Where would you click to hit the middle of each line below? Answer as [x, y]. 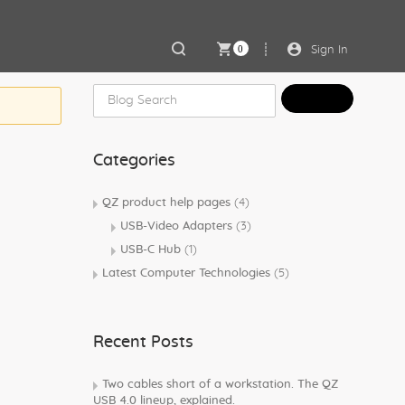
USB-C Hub [153, 250]
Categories [135, 161]
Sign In [329, 50]
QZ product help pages [169, 203]
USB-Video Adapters [179, 226]
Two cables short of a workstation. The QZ [221, 385]
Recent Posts [144, 343]
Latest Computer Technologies [188, 273]
